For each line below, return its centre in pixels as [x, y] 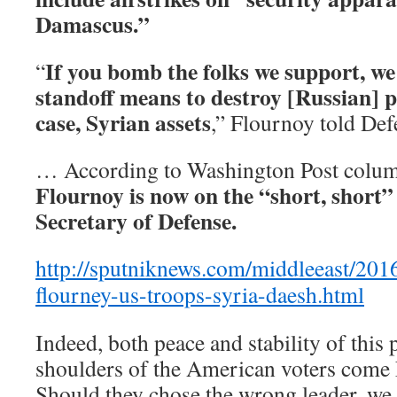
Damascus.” [93, 23]
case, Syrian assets [123, 122]
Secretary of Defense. [136, 220]
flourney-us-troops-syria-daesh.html [200, 294]
